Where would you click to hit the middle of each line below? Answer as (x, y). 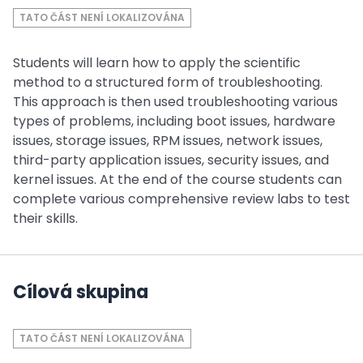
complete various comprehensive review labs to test (181, 199)
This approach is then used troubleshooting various (175, 102)
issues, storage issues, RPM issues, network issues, (168, 141)
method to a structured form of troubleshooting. (168, 82)
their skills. (45, 218)
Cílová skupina (81, 292)
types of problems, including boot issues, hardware (174, 121)
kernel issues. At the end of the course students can (177, 179)
